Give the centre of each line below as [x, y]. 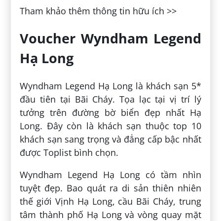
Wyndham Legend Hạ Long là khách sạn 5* [110, 86]
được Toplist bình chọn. [69, 152]
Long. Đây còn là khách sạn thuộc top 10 [110, 126]
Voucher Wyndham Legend [110, 38]
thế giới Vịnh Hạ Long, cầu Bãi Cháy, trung [110, 201]
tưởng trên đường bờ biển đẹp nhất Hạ [110, 112]
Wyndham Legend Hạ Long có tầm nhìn [110, 174]
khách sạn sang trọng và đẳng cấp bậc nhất [110, 139]
